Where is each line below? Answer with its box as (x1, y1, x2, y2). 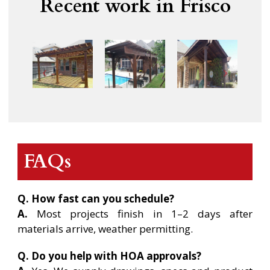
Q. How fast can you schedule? (17, 191, 174, 206)
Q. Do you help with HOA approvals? (17, 248, 201, 263)
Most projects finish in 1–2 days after (28, 206, 253, 221)
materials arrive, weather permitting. (17, 221, 193, 236)
